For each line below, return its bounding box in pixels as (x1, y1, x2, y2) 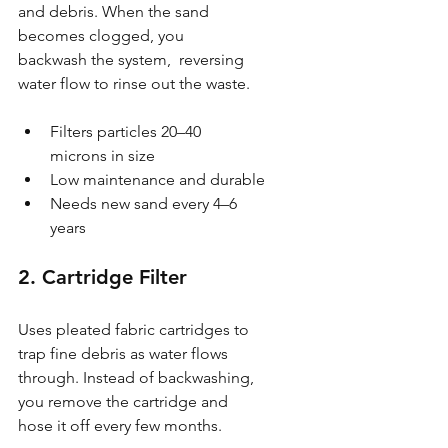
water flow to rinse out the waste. (18, 73, 250, 93)
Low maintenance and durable (50, 169, 265, 189)
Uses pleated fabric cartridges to (18, 319, 253, 339)
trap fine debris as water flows (18, 343, 232, 363)
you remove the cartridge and (18, 391, 232, 411)
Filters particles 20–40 (50, 121, 205, 141)
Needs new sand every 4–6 (50, 193, 241, 213)
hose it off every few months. (18, 415, 222, 435)
